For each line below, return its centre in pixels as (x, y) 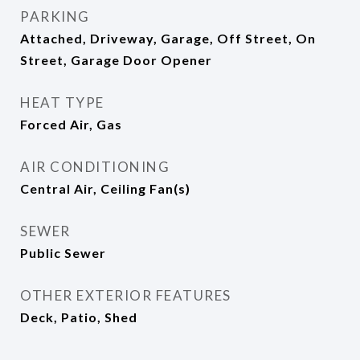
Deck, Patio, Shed (79, 317)
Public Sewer (63, 253)
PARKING (55, 16)
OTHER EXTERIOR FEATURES (126, 295)
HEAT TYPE (62, 102)
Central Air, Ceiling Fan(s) (105, 188)
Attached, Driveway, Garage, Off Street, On (168, 38)
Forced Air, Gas (71, 124)
